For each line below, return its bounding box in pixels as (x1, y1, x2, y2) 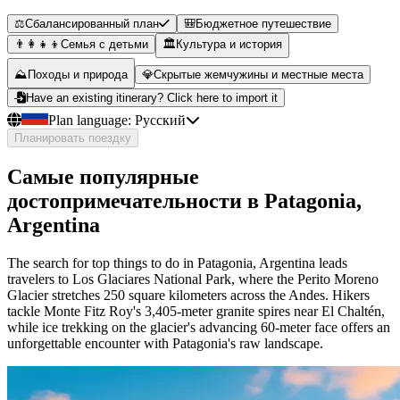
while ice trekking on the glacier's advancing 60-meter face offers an (7, 319, 390, 335)
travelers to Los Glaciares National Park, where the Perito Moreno (7, 271, 379, 287)
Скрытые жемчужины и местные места (154, 68, 363, 82)
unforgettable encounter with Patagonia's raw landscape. (7, 335, 323, 351)
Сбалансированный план (25, 17, 159, 31)
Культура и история (176, 37, 282, 52)
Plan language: (48, 112, 131, 129)
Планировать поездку (14, 131, 131, 146)
